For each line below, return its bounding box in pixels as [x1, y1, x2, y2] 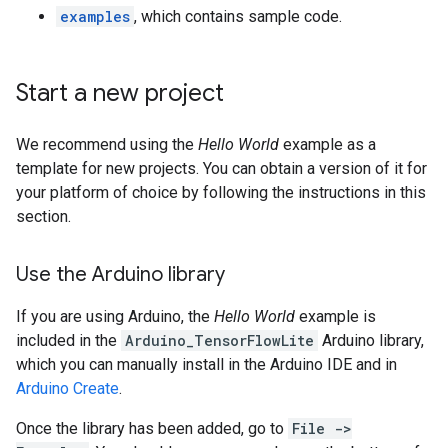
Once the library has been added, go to [16, 419, 288, 438]
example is [295, 307, 376, 326]
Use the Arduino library [16, 262, 225, 287]
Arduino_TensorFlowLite [125, 331, 314, 350]
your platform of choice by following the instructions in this [16, 183, 426, 202]
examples [60, 7, 130, 26]
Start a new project [16, 78, 224, 108]
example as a [279, 135, 376, 154]
